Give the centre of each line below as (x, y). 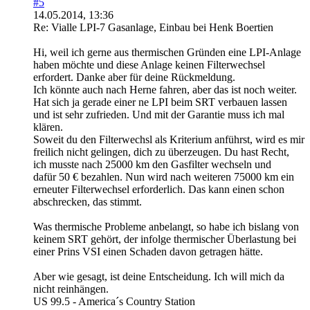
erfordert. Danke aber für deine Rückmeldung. (134, 77)
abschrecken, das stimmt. (88, 202)
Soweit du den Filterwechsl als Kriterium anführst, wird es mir (169, 139)
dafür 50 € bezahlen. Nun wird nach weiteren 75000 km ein (164, 177)
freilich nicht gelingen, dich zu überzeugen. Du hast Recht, (161, 152)
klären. (48, 127)
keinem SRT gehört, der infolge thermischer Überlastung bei (165, 239)
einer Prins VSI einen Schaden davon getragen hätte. (148, 252)
